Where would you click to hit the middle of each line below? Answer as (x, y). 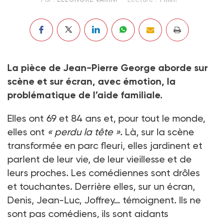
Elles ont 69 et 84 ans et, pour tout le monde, (106, 118)
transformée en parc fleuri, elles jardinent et (105, 145)
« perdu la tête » (84, 132)
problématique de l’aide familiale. (85, 95)
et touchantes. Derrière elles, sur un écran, (101, 186)
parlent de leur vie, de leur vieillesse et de (100, 159)
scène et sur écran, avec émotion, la (91, 81)
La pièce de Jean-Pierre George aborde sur (108, 67)
